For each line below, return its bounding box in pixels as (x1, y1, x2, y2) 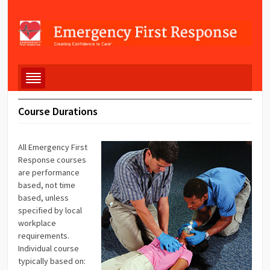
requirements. (18, 230, 70, 241)
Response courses (18, 154, 87, 165)
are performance (18, 166, 80, 178)
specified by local (18, 204, 83, 216)
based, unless (18, 192, 69, 203)
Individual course (18, 242, 80, 254)
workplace (18, 217, 57, 228)
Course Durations (18, 104, 98, 118)
